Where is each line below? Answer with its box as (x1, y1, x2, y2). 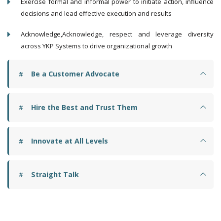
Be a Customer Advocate (27, 69, 119, 78)
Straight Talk (27, 170, 79, 179)
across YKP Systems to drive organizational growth (21, 41, 172, 50)
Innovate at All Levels (27, 136, 108, 146)
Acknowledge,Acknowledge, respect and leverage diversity (21, 30, 214, 38)
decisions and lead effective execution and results (21, 9, 172, 18)
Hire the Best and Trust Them (27, 103, 138, 112)
